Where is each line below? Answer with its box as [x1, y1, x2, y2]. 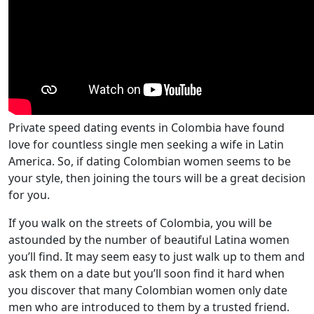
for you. [8, 187, 50, 203]
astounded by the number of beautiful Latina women [8, 232, 289, 247]
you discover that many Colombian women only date [8, 282, 287, 298]
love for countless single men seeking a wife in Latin [8, 137, 284, 152]
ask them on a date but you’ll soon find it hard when [8, 266, 285, 281]
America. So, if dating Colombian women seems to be [8, 153, 291, 169]
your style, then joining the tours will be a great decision [8, 170, 306, 186]
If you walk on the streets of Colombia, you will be [8, 215, 272, 231]
